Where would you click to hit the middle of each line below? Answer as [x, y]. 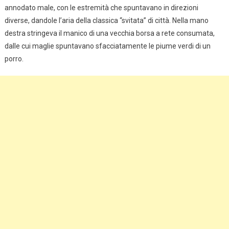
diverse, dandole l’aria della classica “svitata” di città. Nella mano [106, 20]
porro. [14, 59]
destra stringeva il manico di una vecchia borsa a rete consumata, [109, 33]
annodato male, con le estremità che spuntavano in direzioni [101, 7]
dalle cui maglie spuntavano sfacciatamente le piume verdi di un [107, 46]
